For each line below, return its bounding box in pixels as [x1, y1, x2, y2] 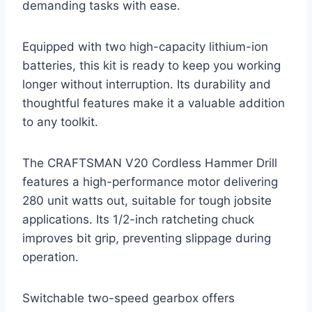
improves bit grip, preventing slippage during [22, 231, 271, 246]
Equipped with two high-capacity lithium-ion [22, 40, 268, 54]
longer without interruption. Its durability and [22, 77, 271, 92]
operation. [22, 250, 79, 265]
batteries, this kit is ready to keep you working [22, 58, 281, 73]
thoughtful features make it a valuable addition [22, 96, 285, 111]
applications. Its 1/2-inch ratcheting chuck [22, 212, 254, 227]
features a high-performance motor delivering [22, 175, 278, 189]
